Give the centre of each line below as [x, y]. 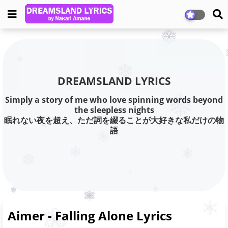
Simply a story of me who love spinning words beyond [114, 100]
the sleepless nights [114, 110]
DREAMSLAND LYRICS [114, 81]
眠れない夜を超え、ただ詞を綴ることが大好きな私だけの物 [114, 120]
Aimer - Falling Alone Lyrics [90, 216]
